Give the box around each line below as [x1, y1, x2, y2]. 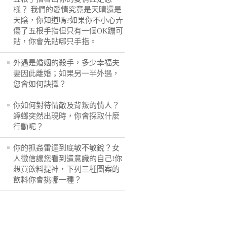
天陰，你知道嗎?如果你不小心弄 [13, 16, 123, 24]
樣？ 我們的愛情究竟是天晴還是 [13, 6, 122, 14]
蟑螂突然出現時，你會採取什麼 [13, 112, 120, 120]
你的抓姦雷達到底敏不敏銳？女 [13, 144, 120, 152]
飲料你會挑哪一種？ [13, 176, 82, 184]
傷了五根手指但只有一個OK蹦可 [13, 27, 123, 35]
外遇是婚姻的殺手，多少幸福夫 [13, 59, 120, 67]
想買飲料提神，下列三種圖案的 [13, 165, 120, 173]
